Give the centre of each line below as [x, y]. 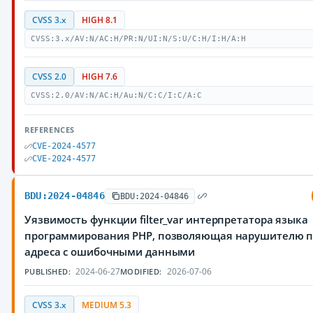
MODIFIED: [141, 271]
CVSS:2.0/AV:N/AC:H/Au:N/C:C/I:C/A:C [116, 95]
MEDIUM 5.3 [107, 305]
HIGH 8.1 [100, 20]
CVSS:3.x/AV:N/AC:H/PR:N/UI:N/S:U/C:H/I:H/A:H [138, 39]
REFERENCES [50, 130]
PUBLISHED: [48, 271]
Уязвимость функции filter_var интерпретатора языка [166, 219]
